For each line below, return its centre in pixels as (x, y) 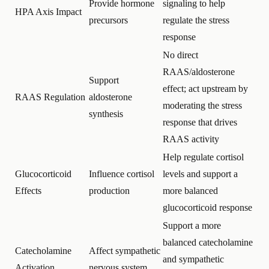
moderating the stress (202, 105)
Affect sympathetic (125, 250)
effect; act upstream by (205, 88)
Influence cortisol (122, 174)
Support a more (192, 225)
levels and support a (200, 174)
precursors (108, 20)
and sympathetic (193, 259)
